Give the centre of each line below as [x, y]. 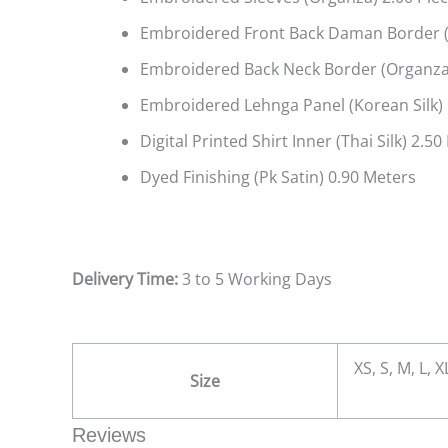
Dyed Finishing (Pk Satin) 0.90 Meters [280, 176]
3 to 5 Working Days [255, 278]
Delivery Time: [125, 278]
